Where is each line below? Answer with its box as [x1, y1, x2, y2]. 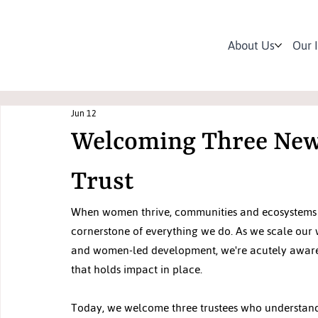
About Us [228, 33, 275, 57]
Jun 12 [71, 105, 97, 123]
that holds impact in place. [71, 258, 202, 280]
